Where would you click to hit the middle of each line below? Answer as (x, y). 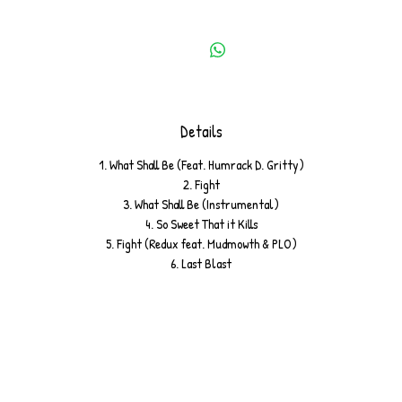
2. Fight (201, 184)
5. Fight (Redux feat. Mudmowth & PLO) (201, 244)
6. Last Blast (201, 263)
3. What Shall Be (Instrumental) (201, 204)
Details (201, 131)
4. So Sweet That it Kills (201, 224)
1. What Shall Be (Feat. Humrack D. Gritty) (201, 165)
